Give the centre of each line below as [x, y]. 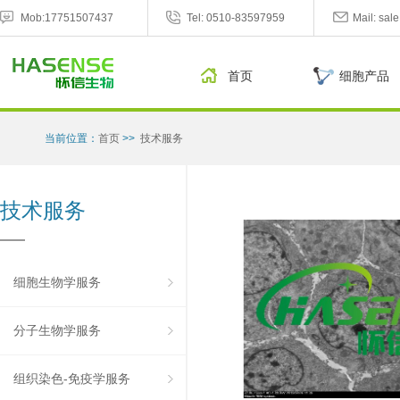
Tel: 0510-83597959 [236, 18]
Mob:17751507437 [67, 18]
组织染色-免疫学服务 [72, 379]
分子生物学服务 [57, 330]
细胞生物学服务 [57, 282]
